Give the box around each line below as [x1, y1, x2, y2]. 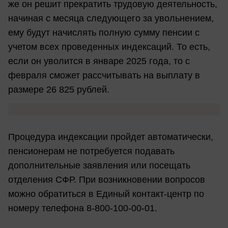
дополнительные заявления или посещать [8, 160, 190, 171]
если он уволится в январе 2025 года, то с [8, 56, 190, 67]
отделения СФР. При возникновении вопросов [8, 175, 205, 185]
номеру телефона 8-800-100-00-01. [8, 203, 157, 214]
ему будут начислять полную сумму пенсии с [8, 27, 199, 38]
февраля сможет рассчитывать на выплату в [8, 70, 200, 81]
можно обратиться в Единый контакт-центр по [8, 189, 204, 199]
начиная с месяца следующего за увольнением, [8, 13, 214, 24]
